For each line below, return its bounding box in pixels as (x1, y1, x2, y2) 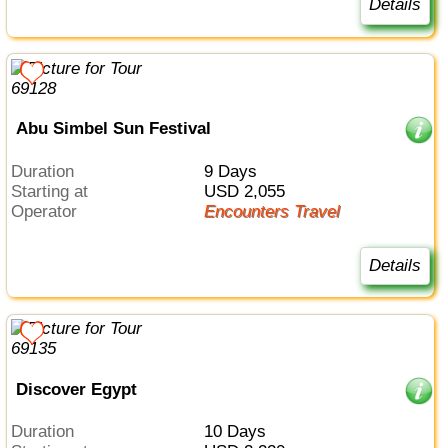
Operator (24, 201, 78, 221)
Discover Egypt (15, 379, 137, 399)
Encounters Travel (214, 201, 340, 221)
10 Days (212, 422, 266, 442)
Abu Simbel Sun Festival (15, 119, 211, 139)
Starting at (22, 181, 89, 201)
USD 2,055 (215, 181, 285, 201)
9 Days (212, 161, 257, 181)
